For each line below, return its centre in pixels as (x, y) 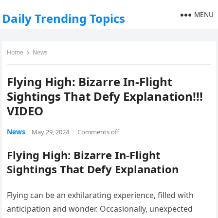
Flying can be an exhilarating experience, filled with (100, 195)
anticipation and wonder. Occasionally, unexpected (100, 209)
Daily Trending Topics (64, 18)
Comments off (99, 132)
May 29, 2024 (51, 132)
